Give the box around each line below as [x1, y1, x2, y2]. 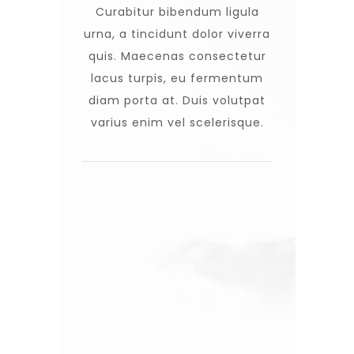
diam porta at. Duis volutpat [88, 92, 265, 108]
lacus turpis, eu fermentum [91, 70, 263, 86]
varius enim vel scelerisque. [90, 114, 264, 130]
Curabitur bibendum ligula [95, 3, 259, 20]
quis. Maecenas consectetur [88, 47, 266, 64]
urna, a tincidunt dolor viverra [84, 25, 270, 42]
